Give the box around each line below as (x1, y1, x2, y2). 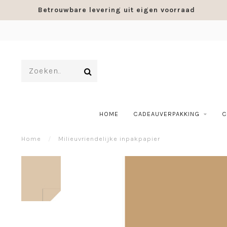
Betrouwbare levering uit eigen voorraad (37, 6, 195, 14)
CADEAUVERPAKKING (133, 110, 200, 118)
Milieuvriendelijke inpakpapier (58, 135, 160, 142)
